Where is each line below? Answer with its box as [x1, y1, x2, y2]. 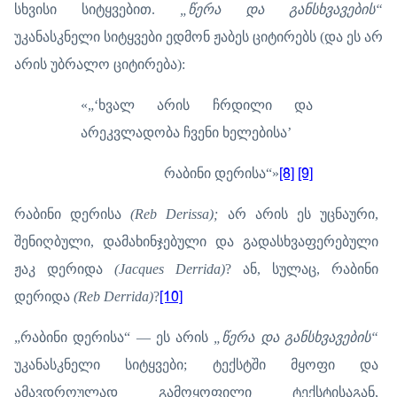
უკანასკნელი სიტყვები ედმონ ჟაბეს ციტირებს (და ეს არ [14, 28, 383, 44]
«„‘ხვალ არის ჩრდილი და [81, 97, 313, 113]
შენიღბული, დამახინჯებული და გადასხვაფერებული [14, 233, 378, 249]
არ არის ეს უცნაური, [227, 206, 379, 222]
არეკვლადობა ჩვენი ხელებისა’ [81, 124, 292, 140]
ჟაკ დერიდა [14, 261, 114, 276]
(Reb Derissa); [130, 206, 228, 222]
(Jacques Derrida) [114, 261, 225, 276]
